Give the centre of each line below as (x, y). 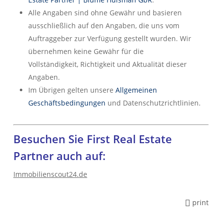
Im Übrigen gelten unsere (72, 90)
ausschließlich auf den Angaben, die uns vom (104, 26)
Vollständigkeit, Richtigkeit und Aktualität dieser (107, 64)
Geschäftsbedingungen (67, 103)
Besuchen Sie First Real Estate (92, 139)
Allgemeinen (136, 90)
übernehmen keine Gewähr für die (86, 51)
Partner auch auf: (59, 156)
